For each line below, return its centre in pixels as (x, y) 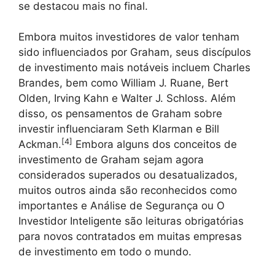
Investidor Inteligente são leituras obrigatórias (131, 221)
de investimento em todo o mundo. (105, 252)
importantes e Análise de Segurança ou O (122, 206)
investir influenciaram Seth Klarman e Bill (119, 129)
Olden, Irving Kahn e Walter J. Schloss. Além (127, 99)
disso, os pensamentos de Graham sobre (120, 114)
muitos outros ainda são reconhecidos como (128, 191)
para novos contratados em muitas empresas (130, 237)
